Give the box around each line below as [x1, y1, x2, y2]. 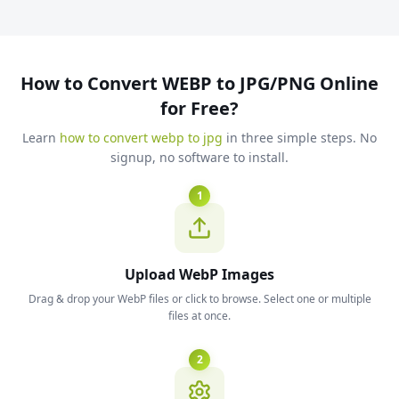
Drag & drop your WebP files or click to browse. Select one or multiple [28, 291, 371, 306]
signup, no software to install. [110, 149, 289, 166]
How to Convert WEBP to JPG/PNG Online [20, 71, 379, 95]
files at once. [168, 308, 231, 323]
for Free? [160, 96, 239, 120]
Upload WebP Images [125, 265, 274, 284]
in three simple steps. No [223, 129, 377, 146]
